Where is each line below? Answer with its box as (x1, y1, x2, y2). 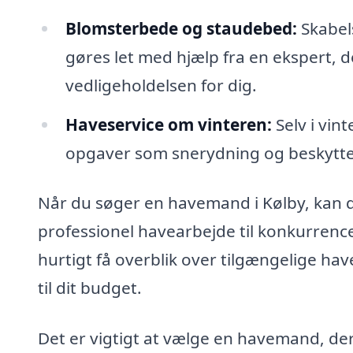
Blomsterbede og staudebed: (65, 17, 297, 39)
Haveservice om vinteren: (65, 113, 272, 136)
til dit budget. (38, 277, 142, 299)
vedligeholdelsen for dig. (65, 73, 257, 96)
